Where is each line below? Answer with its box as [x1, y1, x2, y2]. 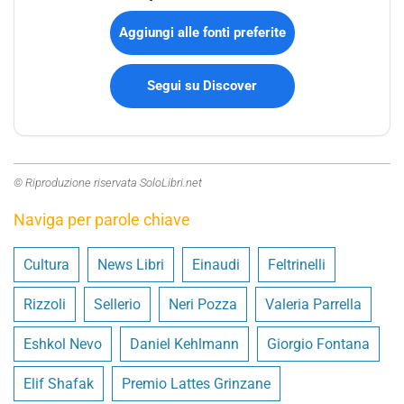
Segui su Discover [147, 77, 257, 94]
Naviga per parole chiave [14, 209, 190, 229]
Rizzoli [23, 295, 66, 313]
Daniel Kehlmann [130, 335, 239, 353]
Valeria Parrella [265, 295, 362, 313]
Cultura [23, 255, 69, 273]
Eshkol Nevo [23, 335, 102, 353]
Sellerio [94, 295, 141, 313]
